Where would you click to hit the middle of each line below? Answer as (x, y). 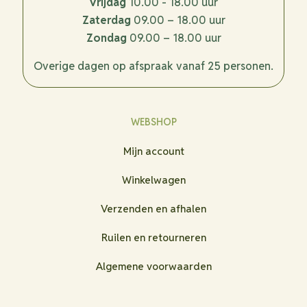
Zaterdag (106, 21)
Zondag (106, 38)
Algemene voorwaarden (153, 267)
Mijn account (153, 151)
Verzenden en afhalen (153, 209)
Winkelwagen (153, 180)
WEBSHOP (153, 122)
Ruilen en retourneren (153, 238)
